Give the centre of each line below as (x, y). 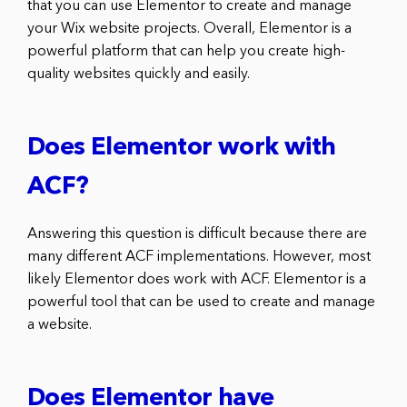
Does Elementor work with (182, 148)
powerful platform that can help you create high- (186, 51)
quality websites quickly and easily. (139, 74)
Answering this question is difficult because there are (197, 234)
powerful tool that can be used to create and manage (201, 302)
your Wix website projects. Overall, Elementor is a (189, 29)
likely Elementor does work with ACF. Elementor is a (197, 279)
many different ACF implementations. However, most (199, 257)
